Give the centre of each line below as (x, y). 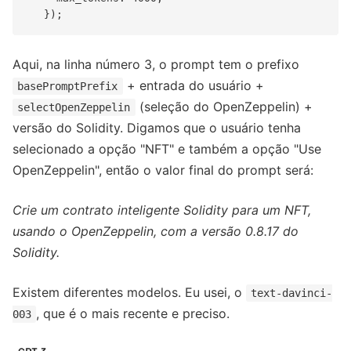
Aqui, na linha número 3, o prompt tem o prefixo (156, 64)
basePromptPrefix (68, 86)
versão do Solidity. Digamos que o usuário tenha (157, 127)
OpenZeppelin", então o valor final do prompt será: (163, 170)
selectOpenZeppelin (74, 107)
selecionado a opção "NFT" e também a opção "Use (167, 148)
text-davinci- (292, 293)
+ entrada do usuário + (193, 85)
